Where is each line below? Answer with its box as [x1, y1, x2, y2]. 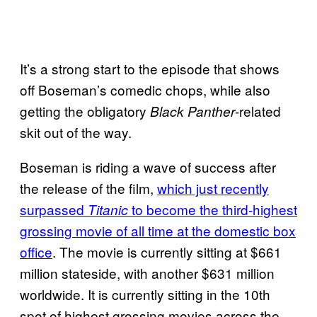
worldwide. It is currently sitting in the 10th [20, 284, 270, 304]
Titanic [88, 200, 128, 219]
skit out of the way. [20, 122, 132, 142]
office [20, 241, 52, 261]
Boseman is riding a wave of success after [20, 156, 276, 176]
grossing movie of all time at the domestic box [20, 220, 296, 240]
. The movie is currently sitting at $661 [52, 241, 282, 261]
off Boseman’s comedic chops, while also [20, 79, 270, 99]
